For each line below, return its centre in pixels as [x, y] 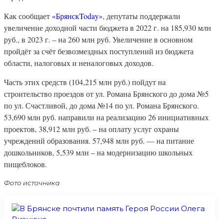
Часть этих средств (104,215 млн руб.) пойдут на [85, 82]
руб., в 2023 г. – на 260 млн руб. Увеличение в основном [98, 40]
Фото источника [33, 183]
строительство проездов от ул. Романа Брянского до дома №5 [106, 94]
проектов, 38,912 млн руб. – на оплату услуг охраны [91, 129]
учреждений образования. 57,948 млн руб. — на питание [99, 141]
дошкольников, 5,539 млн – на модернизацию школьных [98, 153]
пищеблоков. [25, 164]
